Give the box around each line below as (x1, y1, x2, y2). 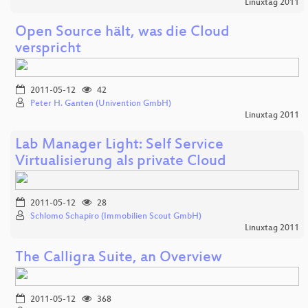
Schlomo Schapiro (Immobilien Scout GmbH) (30, 212, 201, 222)
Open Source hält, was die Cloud (15, 24, 230, 42)
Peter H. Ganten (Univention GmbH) (30, 99, 171, 109)
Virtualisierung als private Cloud (15, 153, 226, 171)
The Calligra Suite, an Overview (15, 250, 222, 267)
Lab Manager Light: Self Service (15, 137, 223, 155)
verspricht (15, 41, 81, 58)
